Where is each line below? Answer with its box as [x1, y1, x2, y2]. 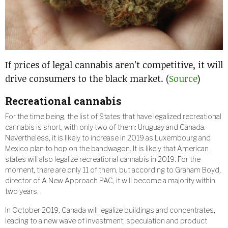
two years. [5, 187, 39, 196]
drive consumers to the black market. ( [5, 72, 169, 85]
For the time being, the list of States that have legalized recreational [5, 112, 221, 121]
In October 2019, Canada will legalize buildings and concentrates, [5, 206, 215, 215]
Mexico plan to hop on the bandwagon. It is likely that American [5, 144, 209, 153]
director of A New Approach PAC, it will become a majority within [5, 176, 215, 185]
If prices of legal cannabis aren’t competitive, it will [5, 59, 223, 71]
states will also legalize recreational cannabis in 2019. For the [5, 155, 201, 164]
